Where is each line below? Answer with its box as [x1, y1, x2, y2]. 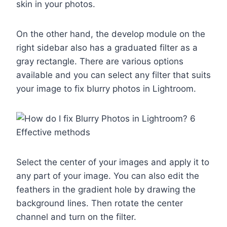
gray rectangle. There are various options [16, 56, 183, 67]
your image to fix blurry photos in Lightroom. [16, 84, 196, 94]
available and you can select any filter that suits [16, 70, 211, 81]
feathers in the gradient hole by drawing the [16, 184, 196, 195]
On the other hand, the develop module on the [16, 29, 205, 40]
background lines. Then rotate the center [16, 198, 183, 209]
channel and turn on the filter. [16, 212, 136, 222]
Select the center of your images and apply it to [16, 157, 209, 168]
